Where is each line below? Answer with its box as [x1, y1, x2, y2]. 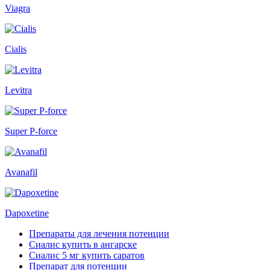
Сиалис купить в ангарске [29, 239, 137, 250]
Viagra [5, 3, 30, 14]
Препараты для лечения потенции [29, 228, 169, 239]
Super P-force [5, 126, 57, 137]
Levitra [5, 85, 32, 96]
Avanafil [5, 167, 37, 178]
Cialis [5, 44, 27, 55]
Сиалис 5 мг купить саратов [29, 250, 145, 261]
